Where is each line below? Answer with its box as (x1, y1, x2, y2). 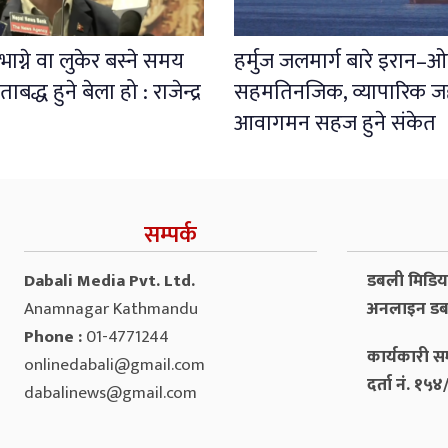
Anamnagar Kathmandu (24, 294, 198, 323)
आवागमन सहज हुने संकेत (233, 104, 436, 142)
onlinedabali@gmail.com (24, 350, 205, 379)
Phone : (24, 322, 86, 351)
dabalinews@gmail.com (24, 378, 197, 407)
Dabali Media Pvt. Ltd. (24, 266, 195, 295)
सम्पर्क (143, 215, 197, 254)
